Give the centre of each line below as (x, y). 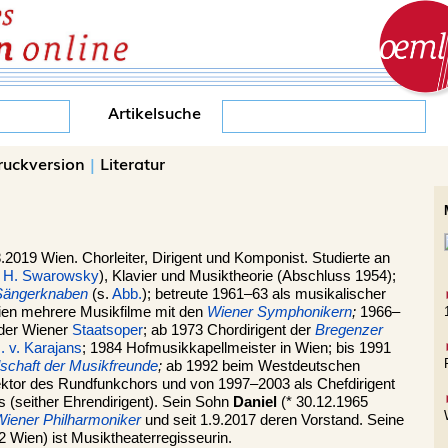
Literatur (132, 163)
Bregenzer (349, 330)
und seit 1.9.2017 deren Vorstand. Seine (272, 420)
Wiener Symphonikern (279, 312)
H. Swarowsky (51, 276)
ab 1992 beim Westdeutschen (261, 366)
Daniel (255, 402)
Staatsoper (107, 330)
